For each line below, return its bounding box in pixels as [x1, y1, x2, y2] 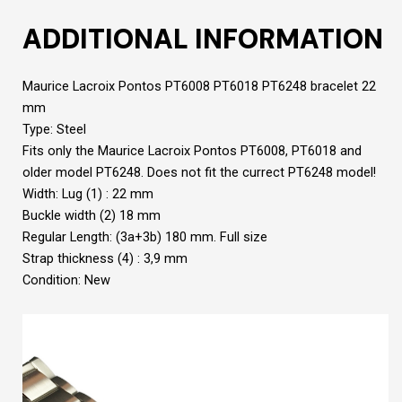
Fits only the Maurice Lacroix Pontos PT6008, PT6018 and [22, 143, 362, 160]
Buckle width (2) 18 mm [22, 207, 161, 224]
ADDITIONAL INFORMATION [22, 22, 383, 57]
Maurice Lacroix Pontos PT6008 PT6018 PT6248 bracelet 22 [22, 78, 376, 95]
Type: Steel [22, 121, 86, 138]
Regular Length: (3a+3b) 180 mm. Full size [22, 229, 267, 246]
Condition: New [22, 272, 110, 289]
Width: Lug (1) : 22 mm [22, 186, 153, 203]
